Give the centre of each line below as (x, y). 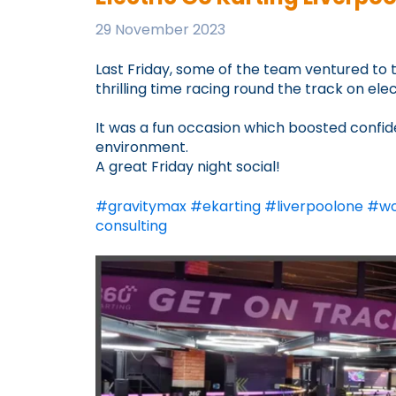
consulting (131, 225)
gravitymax (147, 206)
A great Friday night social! (188, 167)
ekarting (232, 206)
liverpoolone (320, 206)
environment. (142, 148)
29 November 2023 (160, 30)
